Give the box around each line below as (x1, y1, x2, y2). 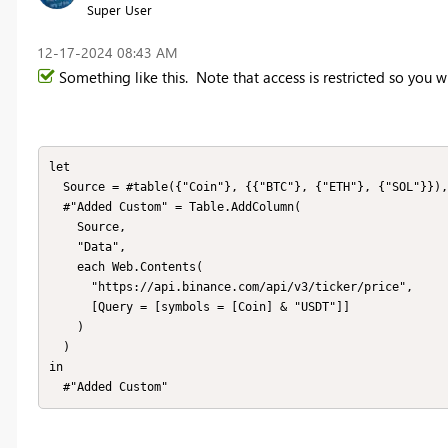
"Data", (49, 240, 77, 255)
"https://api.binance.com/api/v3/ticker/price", (49, 280, 91, 295)
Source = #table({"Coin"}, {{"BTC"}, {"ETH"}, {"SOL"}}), (49, 180, 63, 195)
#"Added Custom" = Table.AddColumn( (49, 200, 63, 215)
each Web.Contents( (49, 260, 77, 275)
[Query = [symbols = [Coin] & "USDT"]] (49, 300, 91, 315)
